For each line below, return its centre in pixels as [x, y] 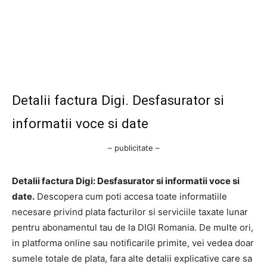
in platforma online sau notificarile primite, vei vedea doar [133, 243]
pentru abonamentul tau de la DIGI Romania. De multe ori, [133, 227]
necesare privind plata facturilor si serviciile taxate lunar [130, 212]
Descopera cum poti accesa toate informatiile [131, 196]
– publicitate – [133, 148]
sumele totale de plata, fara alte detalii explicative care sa [132, 258]
